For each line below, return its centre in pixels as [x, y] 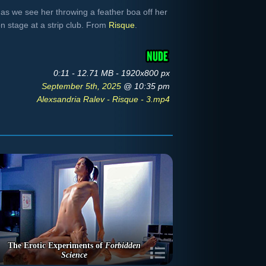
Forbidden [123, 246]
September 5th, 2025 [83, 86]
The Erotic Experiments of [56, 246]
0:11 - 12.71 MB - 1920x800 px [112, 73]
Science [74, 255]
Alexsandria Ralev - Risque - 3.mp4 [103, 99]
